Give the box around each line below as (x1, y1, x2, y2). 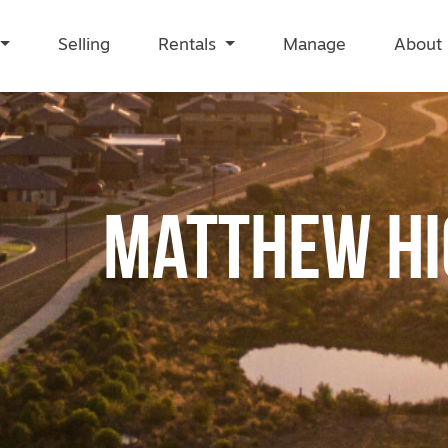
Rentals (157, 37, 216, 54)
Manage (283, 37, 347, 54)
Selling (57, 37, 110, 54)
